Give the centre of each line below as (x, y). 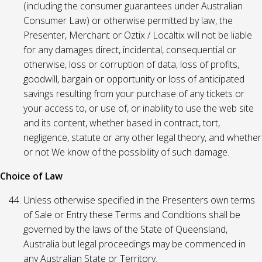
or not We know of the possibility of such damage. (126, 152)
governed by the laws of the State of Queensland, (125, 229)
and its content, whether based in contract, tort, (122, 123)
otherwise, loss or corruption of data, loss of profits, (131, 64)
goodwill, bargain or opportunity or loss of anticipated (134, 79)
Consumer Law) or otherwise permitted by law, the (128, 20)
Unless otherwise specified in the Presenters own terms (139, 200)
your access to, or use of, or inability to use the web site (139, 108)
